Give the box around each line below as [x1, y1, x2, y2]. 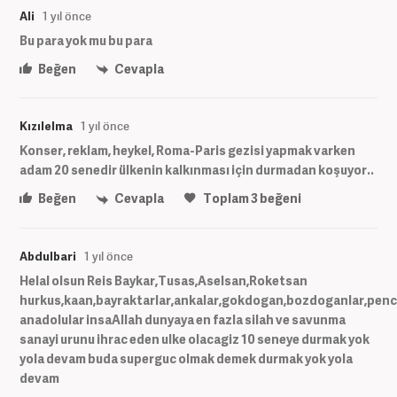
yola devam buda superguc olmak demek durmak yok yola [19, 349, 353, 367]
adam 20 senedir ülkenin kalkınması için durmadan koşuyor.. [19, 161, 374, 179]
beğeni [258, 190, 301, 207]
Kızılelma [19, 118, 73, 135]
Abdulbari [19, 247, 76, 264]
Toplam [201, 190, 251, 207]
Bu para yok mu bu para [19, 31, 152, 49]
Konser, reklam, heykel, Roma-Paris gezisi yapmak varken [19, 142, 355, 160]
